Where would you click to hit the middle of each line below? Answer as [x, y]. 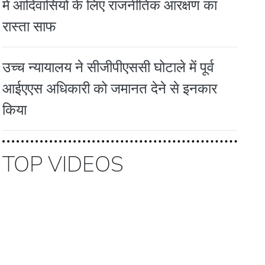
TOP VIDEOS [63, 164]
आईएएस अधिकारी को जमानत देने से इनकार [110, 88]
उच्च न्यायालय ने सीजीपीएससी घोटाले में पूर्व [109, 67]
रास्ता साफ [30, 26]
